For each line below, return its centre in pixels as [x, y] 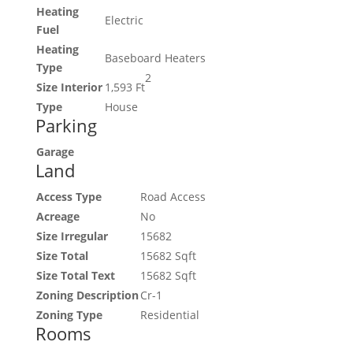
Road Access [173, 196]
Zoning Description [87, 295]
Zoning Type [69, 314]
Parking [66, 125]
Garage [55, 151]
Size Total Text [75, 275]
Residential [169, 314]
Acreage [58, 216]
